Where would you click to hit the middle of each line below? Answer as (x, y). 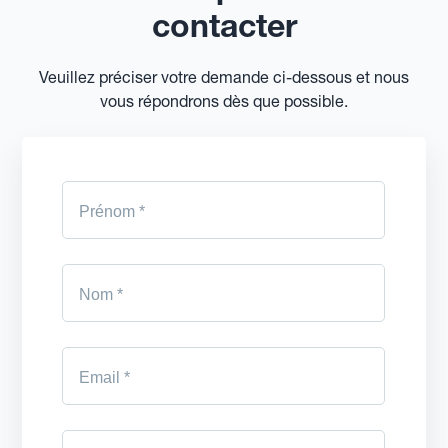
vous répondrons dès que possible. (224, 100)
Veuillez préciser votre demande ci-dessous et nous (224, 76)
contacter (224, 25)
